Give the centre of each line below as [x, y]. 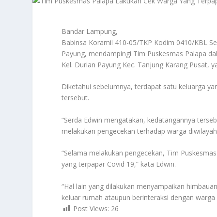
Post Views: [91, 208]
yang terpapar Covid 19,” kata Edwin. [119, 164]
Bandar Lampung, [90, 31]
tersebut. [76, 98]
